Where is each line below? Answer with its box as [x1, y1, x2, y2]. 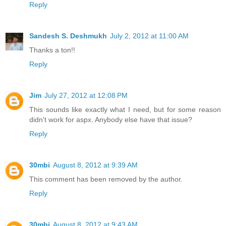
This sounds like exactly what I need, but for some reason [29, 105, 221, 114]
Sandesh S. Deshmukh [29, 32, 107, 40]
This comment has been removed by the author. [29, 175, 183, 184]
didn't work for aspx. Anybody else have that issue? [29, 116, 192, 124]
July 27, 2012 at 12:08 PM [44, 91, 128, 100]
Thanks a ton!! [29, 46, 75, 54]
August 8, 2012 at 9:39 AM [53, 161, 138, 169]
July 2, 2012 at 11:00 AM [110, 32, 189, 40]
